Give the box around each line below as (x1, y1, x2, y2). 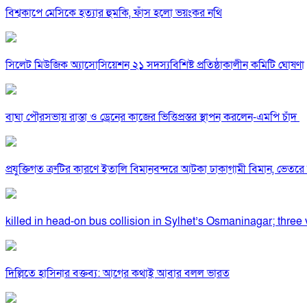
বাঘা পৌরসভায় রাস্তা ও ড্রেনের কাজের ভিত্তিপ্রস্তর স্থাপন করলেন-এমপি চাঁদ (5, 110, 299, 125)
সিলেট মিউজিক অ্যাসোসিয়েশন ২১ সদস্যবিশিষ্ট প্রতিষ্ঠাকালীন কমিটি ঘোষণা (5, 58, 304, 73)
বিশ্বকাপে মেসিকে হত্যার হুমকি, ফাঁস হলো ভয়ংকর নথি (5, 5, 222, 21)
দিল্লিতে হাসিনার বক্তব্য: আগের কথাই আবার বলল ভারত (5, 266, 230, 282)
